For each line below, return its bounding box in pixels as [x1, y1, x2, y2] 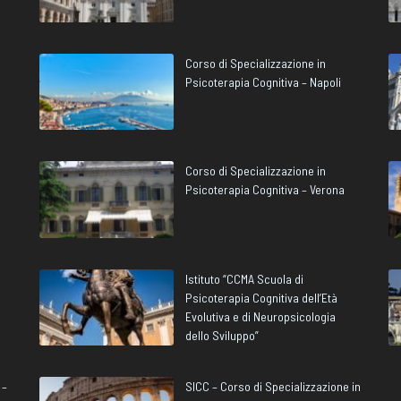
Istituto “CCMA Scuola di [185, 270, 303, 286]
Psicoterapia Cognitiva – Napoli [185, 73, 341, 90]
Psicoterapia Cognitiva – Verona [185, 182, 345, 198]
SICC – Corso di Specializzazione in [185, 379, 361, 395]
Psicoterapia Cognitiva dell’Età [185, 289, 337, 305]
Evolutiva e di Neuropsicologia [185, 308, 336, 324]
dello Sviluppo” [185, 327, 259, 343]
